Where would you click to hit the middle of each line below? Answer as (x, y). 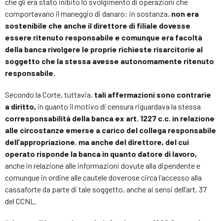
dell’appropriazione (40, 142)
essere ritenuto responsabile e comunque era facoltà (104, 37)
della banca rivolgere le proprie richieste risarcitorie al (104, 49)
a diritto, (20, 106)
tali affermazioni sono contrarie (153, 94)
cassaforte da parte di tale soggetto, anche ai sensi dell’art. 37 (106, 189)
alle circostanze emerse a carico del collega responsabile (110, 130)
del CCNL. (21, 201)
